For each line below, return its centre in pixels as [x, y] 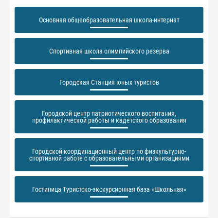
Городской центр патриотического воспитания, [109, 113]
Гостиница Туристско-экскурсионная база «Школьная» [109, 189]
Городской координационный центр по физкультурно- [109, 151]
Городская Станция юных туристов [109, 82]
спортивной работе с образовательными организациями [109, 158]
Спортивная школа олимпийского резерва [109, 51]
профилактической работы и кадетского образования [109, 120]
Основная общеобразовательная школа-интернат [109, 20]
